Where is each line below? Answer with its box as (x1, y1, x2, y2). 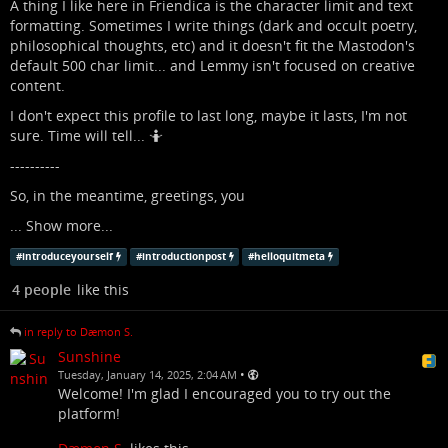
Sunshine (58, 347, 121, 367)
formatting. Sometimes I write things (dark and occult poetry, (10, 16, 417, 35)
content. (10, 76, 65, 95)
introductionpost (141, 250, 226, 263)
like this (73, 280, 129, 300)
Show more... (26, 216, 113, 235)
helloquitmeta (254, 250, 326, 263)
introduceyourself (21, 250, 113, 263)
